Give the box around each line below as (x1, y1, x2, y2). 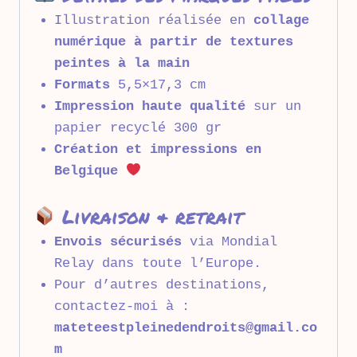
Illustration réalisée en (53, 13, 253, 29)
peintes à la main (53, 56, 190, 72)
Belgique (53, 163, 118, 179)
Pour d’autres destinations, (53, 277, 269, 292)
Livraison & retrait (55, 202, 244, 230)
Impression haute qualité (53, 99, 245, 115)
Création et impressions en (53, 142, 261, 158)
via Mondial (181, 233, 277, 249)
